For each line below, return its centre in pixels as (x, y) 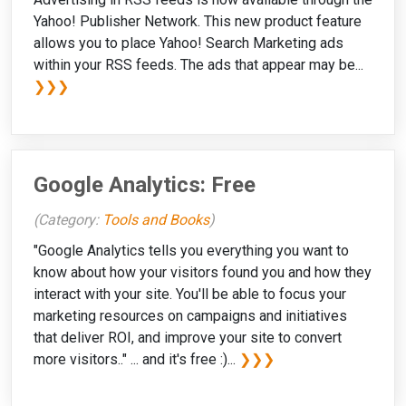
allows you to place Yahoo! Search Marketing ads (188, 43)
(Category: (68, 219)
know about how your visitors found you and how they (203, 272)
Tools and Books (156, 219)
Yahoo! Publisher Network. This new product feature (198, 22)
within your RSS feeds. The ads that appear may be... (198, 65)
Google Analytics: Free (145, 185)
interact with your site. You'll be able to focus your (190, 294)
